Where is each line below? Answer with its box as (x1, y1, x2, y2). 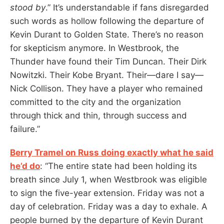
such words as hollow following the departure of (10, 15, 204, 26)
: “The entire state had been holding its (40, 160, 197, 171)
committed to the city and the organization (10, 96, 181, 107)
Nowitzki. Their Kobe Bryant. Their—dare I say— (10, 69, 203, 80)
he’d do (10, 160, 40, 171)
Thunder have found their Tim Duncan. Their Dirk (10, 56, 206, 66)
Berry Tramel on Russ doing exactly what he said (10, 147, 213, 157)
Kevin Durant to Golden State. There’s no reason (10, 29, 203, 39)
